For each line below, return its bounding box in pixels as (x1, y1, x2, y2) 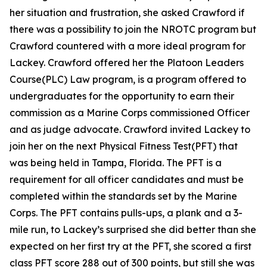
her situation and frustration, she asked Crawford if (10, 7, 244, 18)
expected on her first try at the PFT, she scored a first (10, 240, 252, 252)
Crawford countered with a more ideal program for (10, 40, 246, 52)
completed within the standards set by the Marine (10, 190, 237, 202)
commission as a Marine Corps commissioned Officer (10, 107, 250, 119)
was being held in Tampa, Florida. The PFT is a (10, 157, 222, 169)
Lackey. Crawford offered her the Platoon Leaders (10, 57, 244, 69)
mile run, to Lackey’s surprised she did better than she (10, 223, 256, 235)
